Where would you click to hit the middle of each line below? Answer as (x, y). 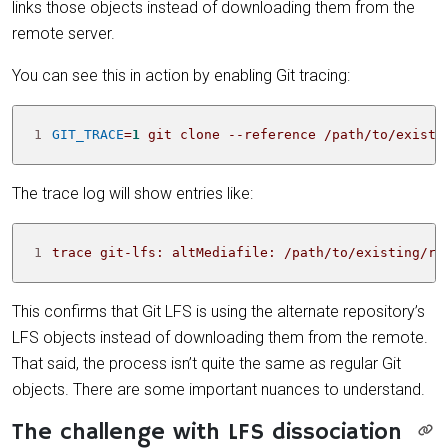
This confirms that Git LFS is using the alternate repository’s (218, 311)
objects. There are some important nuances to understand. (218, 389)
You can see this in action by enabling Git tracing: (181, 75)
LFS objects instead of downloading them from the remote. (220, 337)
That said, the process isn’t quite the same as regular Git (206, 363)
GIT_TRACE (88, 134)
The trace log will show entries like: (132, 193)
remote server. (63, 33)
